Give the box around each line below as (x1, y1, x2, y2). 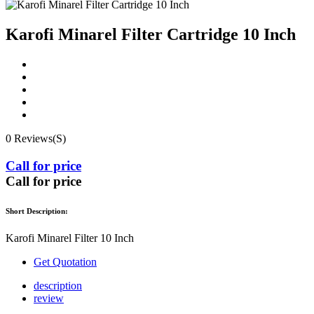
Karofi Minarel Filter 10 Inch (6, 232, 134, 245)
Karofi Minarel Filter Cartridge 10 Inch (6, 25, 296, 43)
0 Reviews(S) (6, 132, 66, 144)
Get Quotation (34, 256, 97, 268)
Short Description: (6, 206, 68, 215)
